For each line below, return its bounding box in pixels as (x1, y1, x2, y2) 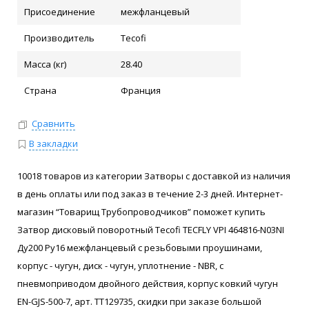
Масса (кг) (24, 58, 66, 70)
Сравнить (32, 117, 75, 130)
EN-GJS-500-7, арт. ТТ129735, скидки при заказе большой (17, 295, 261, 308)
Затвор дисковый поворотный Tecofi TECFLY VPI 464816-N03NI (17, 223, 284, 236)
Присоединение (24, 6, 95, 18)
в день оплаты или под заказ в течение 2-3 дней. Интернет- (17, 187, 283, 200)
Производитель (24, 32, 94, 44)
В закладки (29, 137, 78, 150)
